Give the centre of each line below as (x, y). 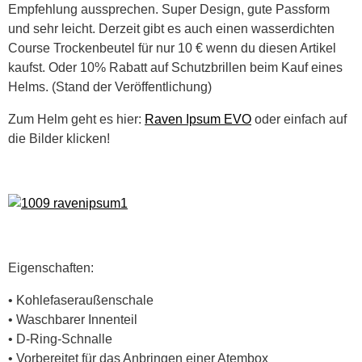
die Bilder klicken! (59, 138)
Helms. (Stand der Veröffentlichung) (110, 86)
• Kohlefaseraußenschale (81, 300)
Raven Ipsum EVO (198, 119)
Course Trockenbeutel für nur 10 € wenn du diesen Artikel (172, 48)
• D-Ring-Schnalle (60, 339)
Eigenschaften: (51, 267)
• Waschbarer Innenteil (73, 319)
